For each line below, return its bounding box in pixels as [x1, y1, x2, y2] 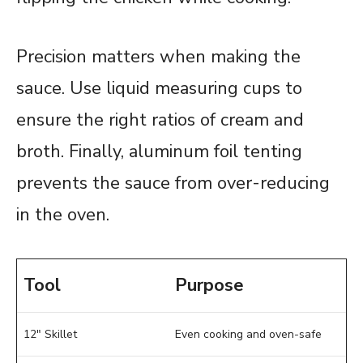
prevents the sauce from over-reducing [16, 171, 330, 196]
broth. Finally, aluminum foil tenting [16, 139, 302, 164]
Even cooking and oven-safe [175, 327, 322, 343]
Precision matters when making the [16, 45, 301, 70]
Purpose [175, 273, 244, 298]
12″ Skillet [23, 327, 77, 343]
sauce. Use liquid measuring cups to [16, 76, 302, 101]
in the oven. [16, 203, 109, 228]
